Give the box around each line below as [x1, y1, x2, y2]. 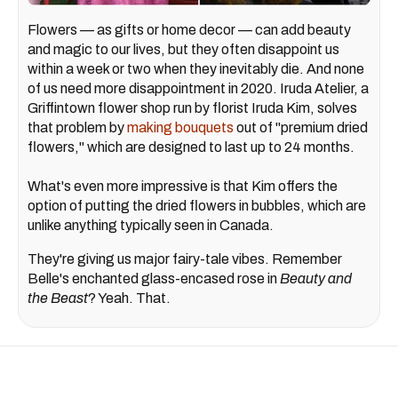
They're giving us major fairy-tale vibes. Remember [28, 251, 342, 267]
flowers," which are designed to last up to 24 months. [28, 139, 357, 155]
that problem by [28, 119, 127, 135]
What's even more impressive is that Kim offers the [28, 178, 338, 194]
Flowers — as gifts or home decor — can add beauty [28, 21, 351, 37]
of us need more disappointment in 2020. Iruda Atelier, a [28, 80, 369, 96]
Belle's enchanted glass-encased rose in [28, 270, 280, 286]
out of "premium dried [234, 119, 368, 135]
